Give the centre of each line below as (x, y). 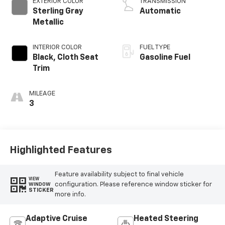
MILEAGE (42, 94)
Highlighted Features (61, 150)
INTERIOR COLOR (57, 48)
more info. (70, 194)
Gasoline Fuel (165, 58)
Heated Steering (166, 219)
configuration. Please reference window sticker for (133, 184)
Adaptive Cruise (56, 219)
